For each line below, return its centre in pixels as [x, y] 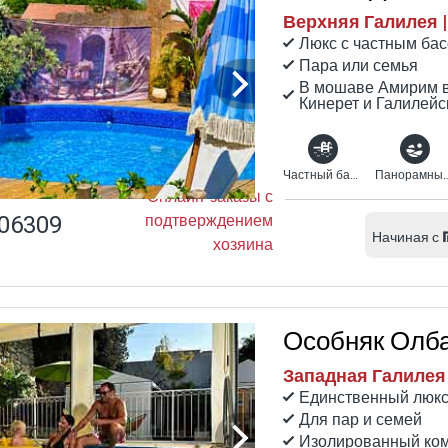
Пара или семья [358, 65]
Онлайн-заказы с [210, 196]
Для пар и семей [360, 419]
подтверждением [209, 220]
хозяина [243, 244]
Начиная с [405, 237]
